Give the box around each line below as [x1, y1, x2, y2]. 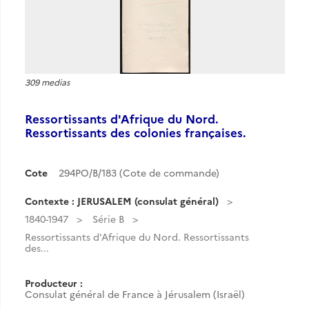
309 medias [25, 76, 70, 88]
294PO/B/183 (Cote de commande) [59, 166, 219, 179]
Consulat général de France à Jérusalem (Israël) [25, 287, 245, 301]
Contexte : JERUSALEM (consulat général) [25, 194, 219, 208]
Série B [92, 212, 124, 226]
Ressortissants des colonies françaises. [25, 124, 246, 140]
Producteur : [25, 276, 83, 290]
